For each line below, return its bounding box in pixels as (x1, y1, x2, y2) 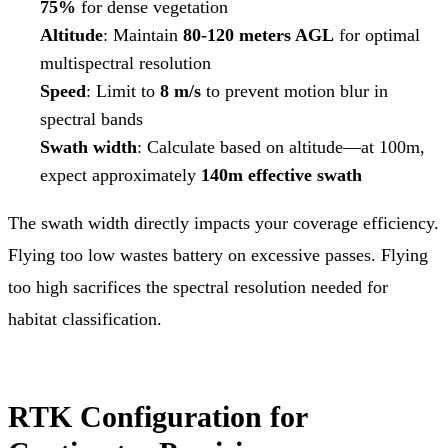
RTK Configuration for (8, 399, 307, 433)
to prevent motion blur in (201, 80, 388, 101)
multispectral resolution (40, 52, 211, 73)
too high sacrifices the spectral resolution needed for (8, 276, 388, 297)
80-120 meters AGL (183, 24, 334, 45)
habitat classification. (8, 308, 162, 329)
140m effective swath (201, 164, 362, 185)
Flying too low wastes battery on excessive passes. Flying (8, 244, 428, 265)
